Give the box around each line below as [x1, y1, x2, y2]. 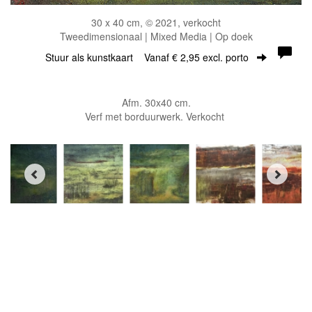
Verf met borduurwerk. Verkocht [85, 109, 227, 124]
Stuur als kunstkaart [45, 50, 144, 65]
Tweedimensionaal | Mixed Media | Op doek [59, 29, 253, 44]
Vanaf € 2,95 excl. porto [144, 50, 249, 65]
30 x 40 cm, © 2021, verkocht [91, 15, 221, 30]
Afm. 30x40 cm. [121, 95, 191, 110]
